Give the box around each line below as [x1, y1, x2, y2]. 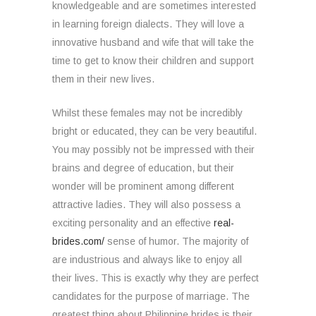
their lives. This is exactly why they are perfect [52, 272, 259, 284]
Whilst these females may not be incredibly [52, 107, 243, 119]
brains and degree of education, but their [52, 162, 234, 174]
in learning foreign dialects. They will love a [52, 18, 244, 30]
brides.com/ [52, 236, 104, 247]
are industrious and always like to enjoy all [52, 254, 242, 265]
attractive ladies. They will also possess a [52, 199, 241, 210]
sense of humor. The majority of [104, 236, 248, 247]
